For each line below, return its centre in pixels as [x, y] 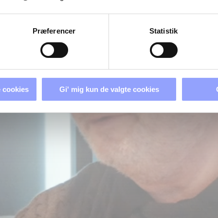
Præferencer [54, 31]
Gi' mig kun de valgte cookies [109, 89]
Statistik [163, 31]
